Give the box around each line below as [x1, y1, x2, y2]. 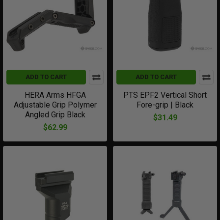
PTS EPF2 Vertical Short [123, 90, 207, 100]
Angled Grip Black [25, 110, 85, 119]
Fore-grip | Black [137, 100, 193, 110]
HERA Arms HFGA [24, 90, 86, 100]
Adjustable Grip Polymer [13, 100, 97, 110]
